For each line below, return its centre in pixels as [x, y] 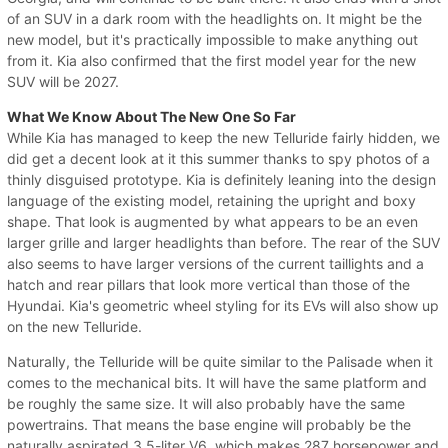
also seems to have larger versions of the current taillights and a [215, 263]
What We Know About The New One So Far [151, 116]
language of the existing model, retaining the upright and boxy [211, 200]
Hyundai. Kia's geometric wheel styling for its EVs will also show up [223, 305]
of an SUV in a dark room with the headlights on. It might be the [214, 18]
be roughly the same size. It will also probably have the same [206, 403]
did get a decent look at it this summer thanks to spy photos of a [218, 158]
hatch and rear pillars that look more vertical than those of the [208, 284]
